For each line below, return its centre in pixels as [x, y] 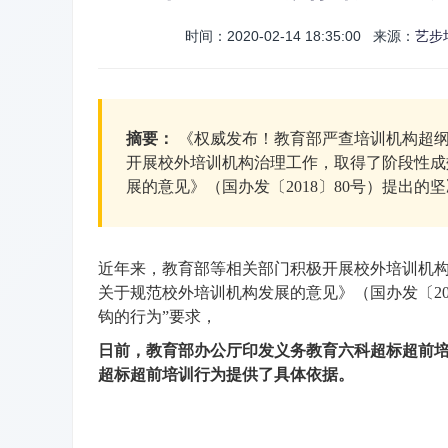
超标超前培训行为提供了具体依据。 [226, 374]
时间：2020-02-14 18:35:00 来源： [299, 36]
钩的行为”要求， [157, 316]
